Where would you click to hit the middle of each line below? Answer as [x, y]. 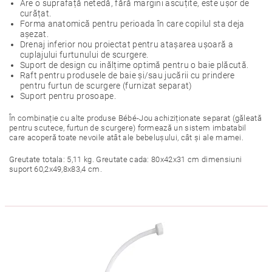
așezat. [34, 34]
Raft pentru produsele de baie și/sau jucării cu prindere [127, 75]
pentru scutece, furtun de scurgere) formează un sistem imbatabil [128, 128]
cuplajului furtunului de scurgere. [84, 55]
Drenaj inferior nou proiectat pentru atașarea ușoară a [126, 44]
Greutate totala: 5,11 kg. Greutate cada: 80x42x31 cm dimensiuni [126, 159]
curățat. [36, 13]
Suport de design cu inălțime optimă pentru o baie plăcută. [134, 65]
